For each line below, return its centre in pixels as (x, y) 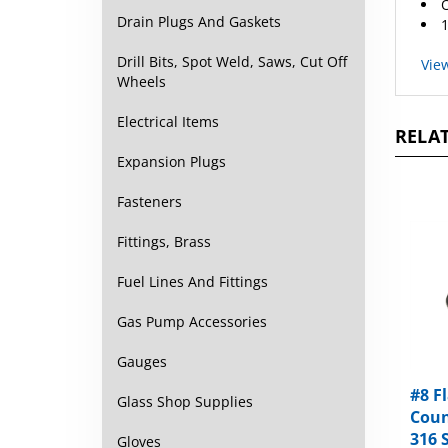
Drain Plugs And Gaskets (199, 21)
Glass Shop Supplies (185, 401)
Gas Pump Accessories (192, 321)
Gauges (142, 361)
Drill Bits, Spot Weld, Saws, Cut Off (232, 61)
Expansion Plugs (171, 161)
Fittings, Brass (164, 241)
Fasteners (149, 201)
